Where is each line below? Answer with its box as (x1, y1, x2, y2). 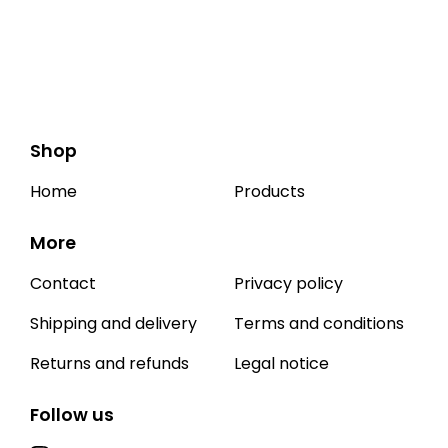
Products (234, 180, 305, 203)
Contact (30, 272, 96, 295)
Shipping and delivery (30, 312, 197, 335)
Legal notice (234, 352, 329, 375)
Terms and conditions (234, 312, 404, 335)
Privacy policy (234, 272, 343, 295)
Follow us (30, 403, 114, 427)
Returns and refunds (30, 352, 189, 375)
